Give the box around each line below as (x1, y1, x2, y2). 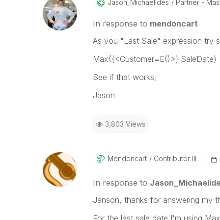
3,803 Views (105, 120, 145, 128)
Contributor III (151, 154, 196, 163)
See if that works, (92, 72, 157, 82)
